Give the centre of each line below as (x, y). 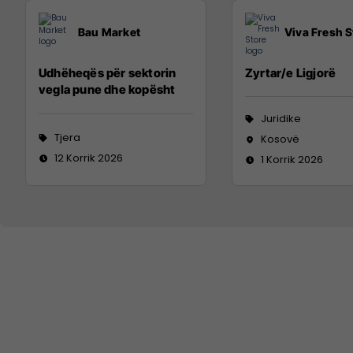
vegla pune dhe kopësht (107, 89)
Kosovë (280, 139)
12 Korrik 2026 (89, 158)
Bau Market (109, 32)
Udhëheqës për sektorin (108, 72)
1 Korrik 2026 (292, 159)
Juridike (281, 118)
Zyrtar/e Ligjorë (291, 72)
